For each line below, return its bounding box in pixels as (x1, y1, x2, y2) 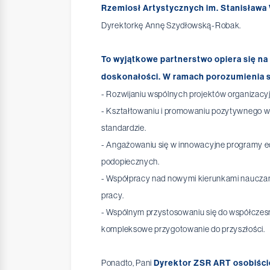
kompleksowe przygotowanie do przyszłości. (101, 224, 265, 234)
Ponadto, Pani (101, 258, 154, 268)
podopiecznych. (101, 157, 160, 167)
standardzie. (101, 123, 146, 133)
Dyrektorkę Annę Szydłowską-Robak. (101, 20, 242, 31)
